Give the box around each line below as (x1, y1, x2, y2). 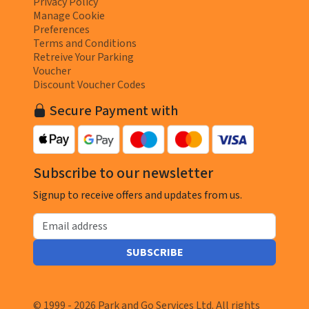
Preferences (33, 22, 90, 38)
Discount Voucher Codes (33, 77, 146, 93)
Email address (32, 212, 98, 228)
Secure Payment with (47, 101, 178, 121)
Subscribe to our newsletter (33, 163, 213, 185)
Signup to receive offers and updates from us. (33, 188, 242, 203)
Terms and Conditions (33, 36, 137, 52)
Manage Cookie (33, 8, 105, 24)
